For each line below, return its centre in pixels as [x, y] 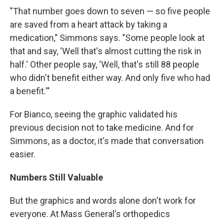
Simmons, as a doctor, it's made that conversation [107, 141]
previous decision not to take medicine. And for [102, 127]
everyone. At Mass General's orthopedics [90, 214]
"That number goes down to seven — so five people [110, 11]
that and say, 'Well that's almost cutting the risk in [106, 51]
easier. [23, 154]
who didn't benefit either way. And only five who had [110, 77]
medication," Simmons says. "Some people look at [107, 37]
